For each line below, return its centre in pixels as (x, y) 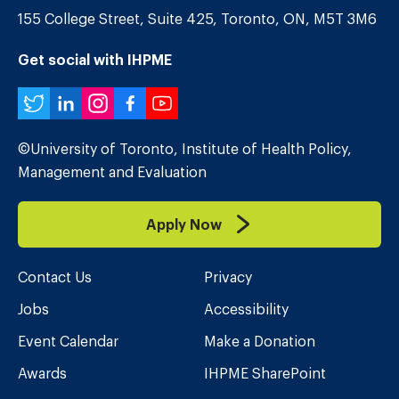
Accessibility (246, 309)
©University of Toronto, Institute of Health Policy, (185, 149)
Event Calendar (68, 341)
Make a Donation (260, 341)
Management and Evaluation (112, 172)
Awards (42, 373)
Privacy (228, 277)
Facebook (202, 105)
